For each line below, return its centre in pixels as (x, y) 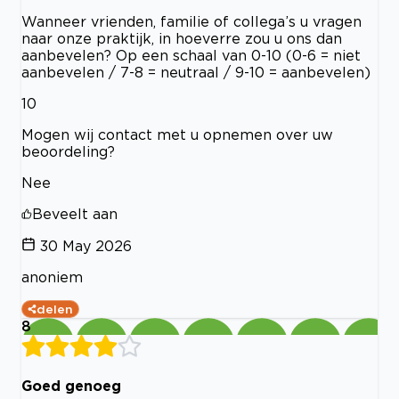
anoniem (52, 277)
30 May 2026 (86, 245)
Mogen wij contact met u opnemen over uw (177, 134)
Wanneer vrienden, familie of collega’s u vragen (191, 21)
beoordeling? (68, 151)
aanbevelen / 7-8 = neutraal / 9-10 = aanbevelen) (196, 72)
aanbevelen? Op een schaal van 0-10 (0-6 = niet (191, 55)
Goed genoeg (71, 385)
